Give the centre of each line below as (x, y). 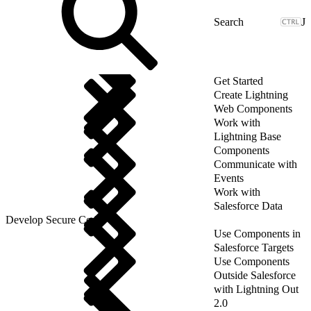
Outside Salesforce (255, 275)
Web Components (253, 108)
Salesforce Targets (254, 247)
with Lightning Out (256, 289)
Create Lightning (251, 94)
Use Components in (257, 233)
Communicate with (255, 164)
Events (229, 178)
